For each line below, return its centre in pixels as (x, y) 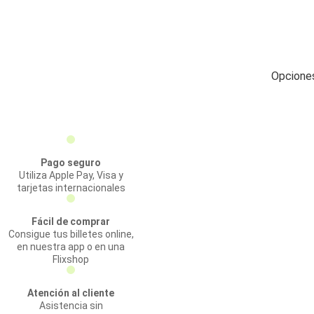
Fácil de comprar (71, 221)
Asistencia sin (71, 306)
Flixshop (71, 259)
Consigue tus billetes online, (71, 234)
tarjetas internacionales (71, 188)
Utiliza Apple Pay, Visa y (71, 175)
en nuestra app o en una (71, 247)
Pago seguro (71, 163)
